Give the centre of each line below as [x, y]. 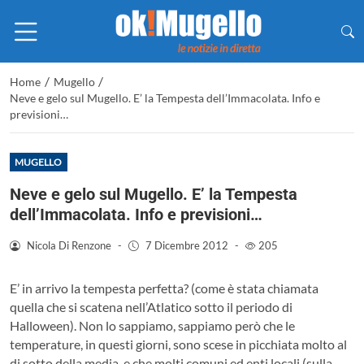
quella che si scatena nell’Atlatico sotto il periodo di [151, 306]
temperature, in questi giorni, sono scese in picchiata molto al [178, 344]
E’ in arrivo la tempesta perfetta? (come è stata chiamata [164, 288]
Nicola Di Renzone [69, 245]
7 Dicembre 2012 [186, 245]
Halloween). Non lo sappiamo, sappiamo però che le [152, 325]
